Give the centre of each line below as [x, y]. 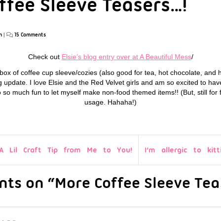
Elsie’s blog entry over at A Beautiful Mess [126, 56]
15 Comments [30, 35]
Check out [45, 56]
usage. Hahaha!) [110, 102]
